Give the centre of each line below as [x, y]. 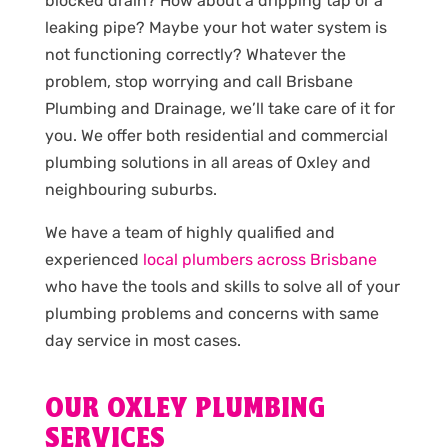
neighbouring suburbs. [130, 189]
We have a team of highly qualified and [189, 232]
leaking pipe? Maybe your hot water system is [215, 27]
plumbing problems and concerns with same [211, 313]
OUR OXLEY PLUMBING [184, 409]
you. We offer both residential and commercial [216, 135]
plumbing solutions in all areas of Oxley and [207, 162]
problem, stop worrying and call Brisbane [198, 81]
